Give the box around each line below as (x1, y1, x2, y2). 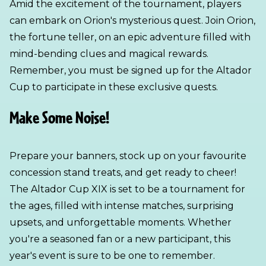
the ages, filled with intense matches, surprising (9, 200, 234, 211)
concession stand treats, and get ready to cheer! (9, 167, 236, 178)
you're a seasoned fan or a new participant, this (9, 233, 230, 245)
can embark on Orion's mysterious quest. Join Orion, (9, 15, 255, 26)
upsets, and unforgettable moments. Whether (9, 217, 232, 228)
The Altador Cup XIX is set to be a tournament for (9, 183, 245, 195)
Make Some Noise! (9, 109, 109, 127)
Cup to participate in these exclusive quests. (9, 81, 218, 93)
